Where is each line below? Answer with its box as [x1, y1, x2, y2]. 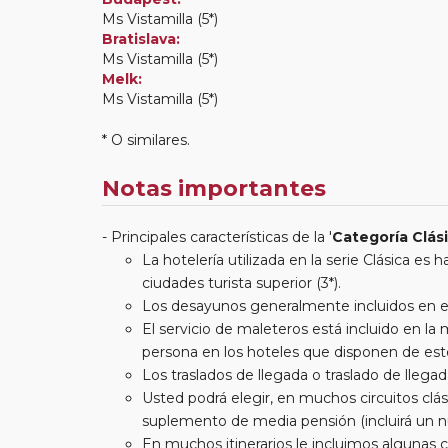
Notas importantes [102, 174, 326, 202]
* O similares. [102, 130, 190, 149]
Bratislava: [102, 29, 180, 48]
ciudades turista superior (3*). [142, 273, 341, 292]
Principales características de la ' [111, 227, 332, 246]
